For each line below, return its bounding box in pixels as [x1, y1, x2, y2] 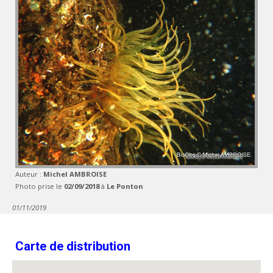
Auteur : [15, 169, 43, 179]
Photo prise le [15, 182, 64, 191]
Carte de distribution [15, 239, 130, 254]
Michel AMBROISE [43, 169, 107, 179]
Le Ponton [107, 182, 143, 191]
